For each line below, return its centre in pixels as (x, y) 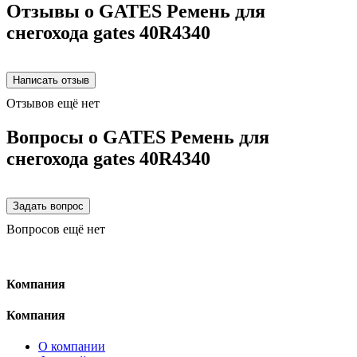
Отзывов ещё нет (53, 103)
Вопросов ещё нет (56, 229)
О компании (72, 347)
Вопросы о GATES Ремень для (138, 137)
